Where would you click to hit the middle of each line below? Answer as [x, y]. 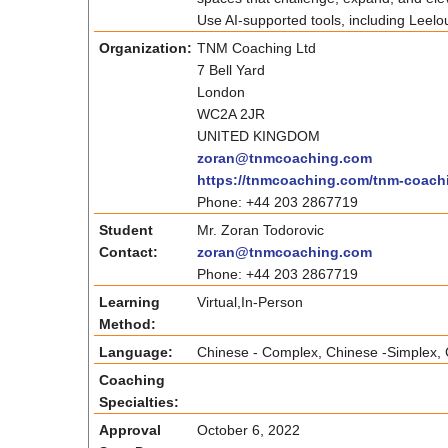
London [220, 92]
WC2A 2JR [230, 114]
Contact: [128, 252]
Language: [135, 352]
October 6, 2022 [248, 430]
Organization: [145, 48]
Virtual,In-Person [249, 302]
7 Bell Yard [230, 70]
